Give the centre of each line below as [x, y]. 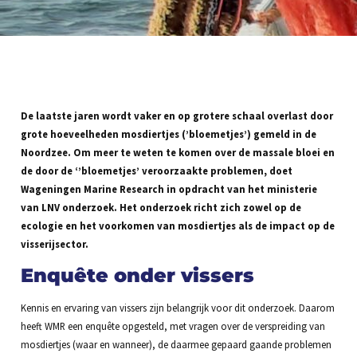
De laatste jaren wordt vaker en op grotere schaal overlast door [177, 116]
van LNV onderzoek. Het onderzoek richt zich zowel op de [161, 208]
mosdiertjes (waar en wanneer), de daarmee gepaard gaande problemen [176, 344]
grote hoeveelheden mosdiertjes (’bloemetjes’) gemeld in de [168, 134]
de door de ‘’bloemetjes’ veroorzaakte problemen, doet [156, 171]
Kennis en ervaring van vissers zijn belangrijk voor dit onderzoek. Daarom [177, 307]
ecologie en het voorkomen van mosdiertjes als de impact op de [177, 226]
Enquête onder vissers [137, 275]
